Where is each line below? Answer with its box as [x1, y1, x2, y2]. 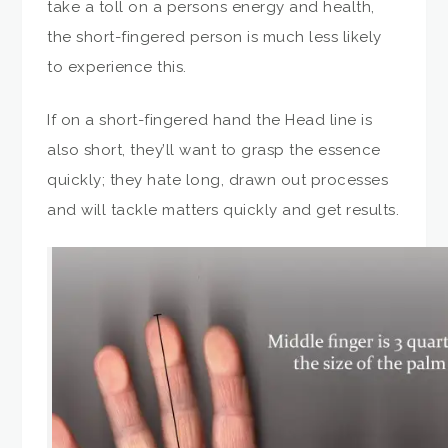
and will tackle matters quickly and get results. [47, 200, 400, 219]
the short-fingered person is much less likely [47, 28, 382, 47]
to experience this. [47, 58, 187, 77]
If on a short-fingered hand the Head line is [47, 110, 373, 129]
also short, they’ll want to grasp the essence [47, 140, 381, 159]
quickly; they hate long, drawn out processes [47, 170, 389, 189]
